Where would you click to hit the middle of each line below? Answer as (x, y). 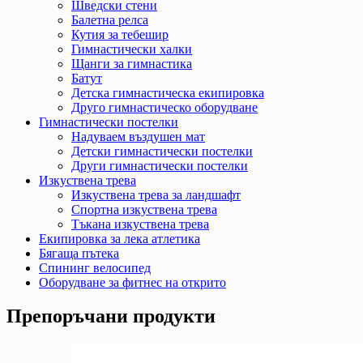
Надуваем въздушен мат (138, 136)
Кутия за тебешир (120, 34)
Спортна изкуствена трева (144, 209)
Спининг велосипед (95, 267)
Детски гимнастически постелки (162, 151)
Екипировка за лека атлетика (120, 238)
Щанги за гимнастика (132, 63)
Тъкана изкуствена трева (140, 224)
